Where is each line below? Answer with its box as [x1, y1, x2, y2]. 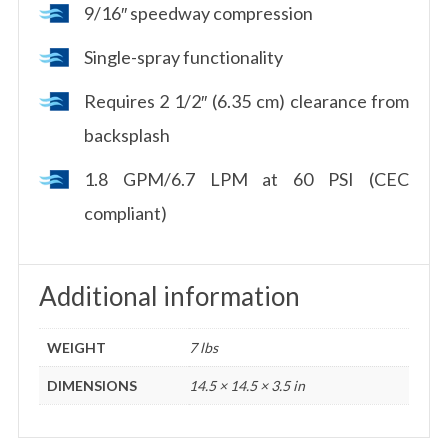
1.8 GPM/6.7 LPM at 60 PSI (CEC [83, 167, 410, 190]
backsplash [83, 123, 170, 146]
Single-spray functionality [83, 45, 283, 68]
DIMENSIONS [46, 376, 137, 394]
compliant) [83, 201, 167, 224]
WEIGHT [46, 338, 106, 356]
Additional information [38, 279, 300, 312]
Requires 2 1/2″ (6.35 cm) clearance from [83, 89, 410, 112]
